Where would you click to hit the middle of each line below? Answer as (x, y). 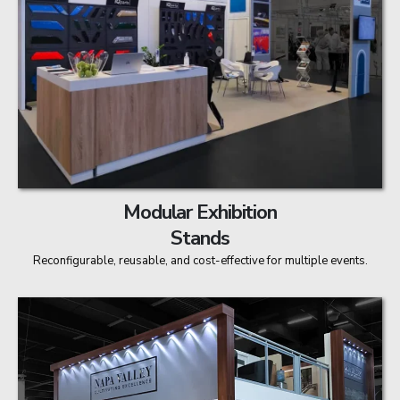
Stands (200, 237)
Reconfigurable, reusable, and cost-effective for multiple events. (200, 260)
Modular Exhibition (200, 212)
